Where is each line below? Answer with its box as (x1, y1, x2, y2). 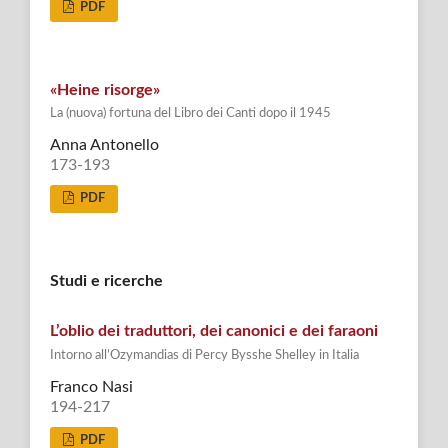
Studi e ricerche (49, 273, 163, 290)
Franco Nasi (49, 379, 133, 396)
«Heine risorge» (49, 81, 160, 98)
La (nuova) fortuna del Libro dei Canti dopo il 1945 (49, 106, 331, 120)
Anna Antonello (49, 137, 159, 154)
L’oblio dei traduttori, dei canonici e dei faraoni (49, 323, 378, 340)
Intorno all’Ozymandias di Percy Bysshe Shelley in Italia (49, 348, 359, 362)
